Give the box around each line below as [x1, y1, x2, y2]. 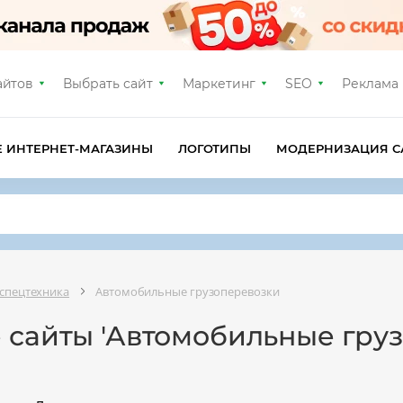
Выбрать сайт [63, 76, 154, 92]
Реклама [341, 76, 399, 92]
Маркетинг [183, 76, 255, 92]
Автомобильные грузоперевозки [95, 282, 280, 300]
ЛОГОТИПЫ [177, 140, 252, 156]
